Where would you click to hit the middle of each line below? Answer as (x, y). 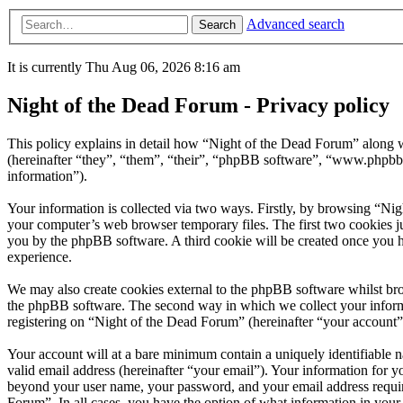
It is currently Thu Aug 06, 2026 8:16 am (124, 67)
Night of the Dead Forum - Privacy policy (198, 106)
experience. (40, 257)
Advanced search (296, 24)
